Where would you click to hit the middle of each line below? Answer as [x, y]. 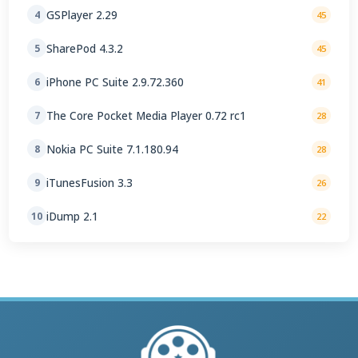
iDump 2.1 [73, 216]
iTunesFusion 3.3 [90, 182]
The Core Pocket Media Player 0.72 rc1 [147, 115]
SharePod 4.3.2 [85, 48]
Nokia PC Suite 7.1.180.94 [113, 149]
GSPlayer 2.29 [82, 14]
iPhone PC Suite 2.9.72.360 [115, 82]
